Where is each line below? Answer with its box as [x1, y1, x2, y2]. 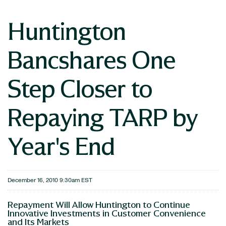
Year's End [8, 131, 115, 160]
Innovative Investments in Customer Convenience [8, 207, 206, 218]
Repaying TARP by [8, 102, 198, 132]
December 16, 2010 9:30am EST [8, 177, 92, 183]
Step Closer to [8, 73, 152, 103]
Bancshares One [8, 44, 176, 74]
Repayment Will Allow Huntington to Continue [8, 199, 190, 210]
